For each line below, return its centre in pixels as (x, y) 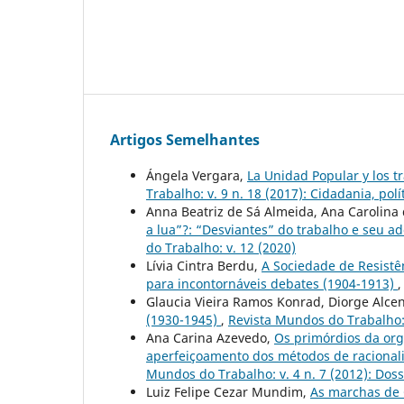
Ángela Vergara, (197, 176)
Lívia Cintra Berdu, (204, 266)
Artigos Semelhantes (185, 140)
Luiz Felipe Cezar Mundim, (228, 392)
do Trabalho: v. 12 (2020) (221, 248)
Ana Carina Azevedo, (210, 338)
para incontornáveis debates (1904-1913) (272, 284)
